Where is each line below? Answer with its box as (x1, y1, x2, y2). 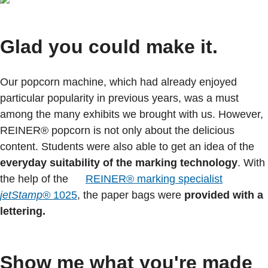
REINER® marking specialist (86, 173, 223, 185)
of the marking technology (103, 157, 237, 169)
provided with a (184, 189, 263, 201)
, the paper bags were (77, 189, 184, 201)
